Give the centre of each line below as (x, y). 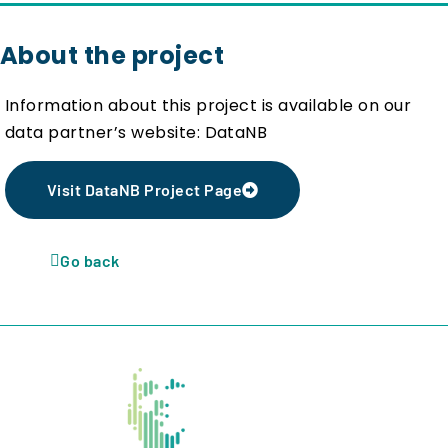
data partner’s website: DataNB (138, 133)
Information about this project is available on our (208, 106)
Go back (90, 260)
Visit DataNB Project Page (144, 189)
